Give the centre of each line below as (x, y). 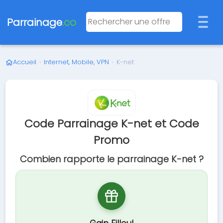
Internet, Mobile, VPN (77, 62)
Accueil (25, 62)
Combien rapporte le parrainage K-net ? (111, 159)
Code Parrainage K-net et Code (111, 124)
